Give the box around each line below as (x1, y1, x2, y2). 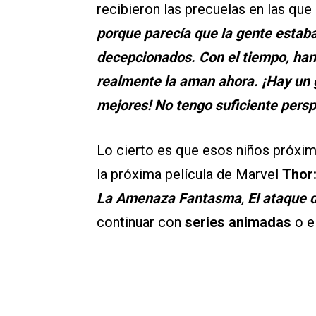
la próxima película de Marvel (97, 166, 282, 183)
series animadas (185, 214, 291, 231)
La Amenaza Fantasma (97, 190, 241, 207)
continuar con (97, 214, 185, 231)
